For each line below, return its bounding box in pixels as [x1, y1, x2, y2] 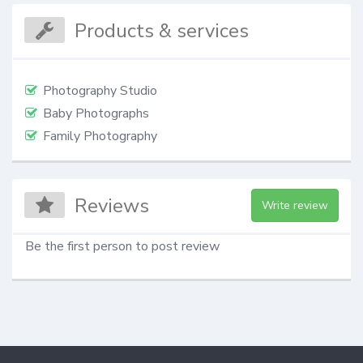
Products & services [75, 17, 250, 44]
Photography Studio [43, 81, 157, 100]
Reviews [75, 193, 150, 220]
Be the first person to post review [25, 237, 220, 256]
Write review [261, 198, 328, 214]
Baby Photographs [43, 104, 149, 122]
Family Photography [43, 126, 157, 145]
